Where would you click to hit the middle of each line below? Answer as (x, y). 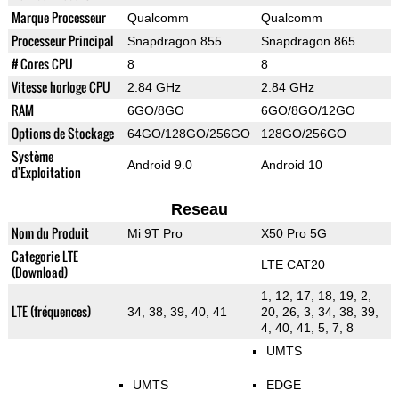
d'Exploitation (46, 173)
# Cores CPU (42, 64)
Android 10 (291, 165)
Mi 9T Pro (155, 234)
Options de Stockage (62, 134)
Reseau (199, 210)
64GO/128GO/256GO (188, 134)
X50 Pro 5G (293, 234)
